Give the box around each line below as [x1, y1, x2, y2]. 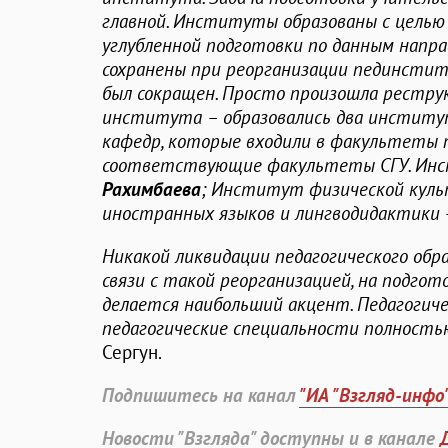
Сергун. [102, 340, 162, 365]
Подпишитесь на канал [102, 383, 299, 408]
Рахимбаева [102, 177, 201, 202]
